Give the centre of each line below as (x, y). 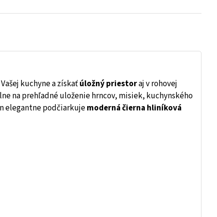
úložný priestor (108, 84)
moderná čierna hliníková (134, 108)
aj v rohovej (157, 84)
